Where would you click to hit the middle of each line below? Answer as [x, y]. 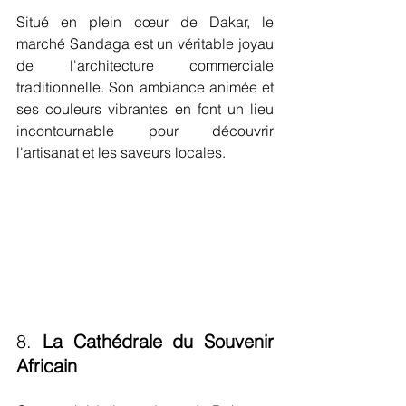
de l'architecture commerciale [145, 65]
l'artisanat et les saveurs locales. [121, 152]
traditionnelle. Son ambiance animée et [145, 87]
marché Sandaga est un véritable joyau [145, 43]
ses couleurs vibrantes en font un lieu [145, 108]
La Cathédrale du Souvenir [158, 342]
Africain [47, 366]
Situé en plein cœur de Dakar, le [145, 21]
